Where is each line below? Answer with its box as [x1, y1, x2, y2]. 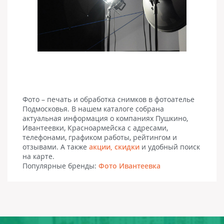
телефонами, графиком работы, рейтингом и [22, 132, 177, 142]
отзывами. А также [22, 141, 89, 151]
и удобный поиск [139, 141, 200, 151]
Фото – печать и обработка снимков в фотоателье [22, 94, 194, 104]
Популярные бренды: [22, 160, 98, 170]
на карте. [22, 151, 54, 161]
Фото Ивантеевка [98, 160, 160, 170]
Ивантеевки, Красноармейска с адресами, [22, 122, 168, 132]
